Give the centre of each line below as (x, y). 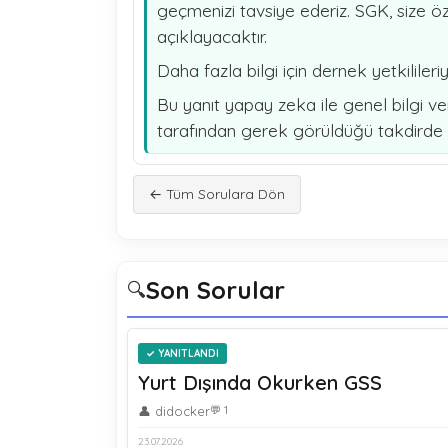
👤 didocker (173, 411)
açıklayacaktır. (211, 36)
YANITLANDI (188, 353)
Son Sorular (215, 290)
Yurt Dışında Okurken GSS (259, 382)
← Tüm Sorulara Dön (216, 194)
